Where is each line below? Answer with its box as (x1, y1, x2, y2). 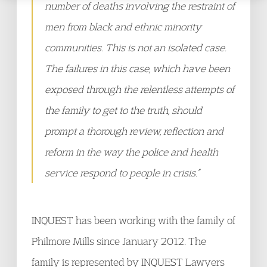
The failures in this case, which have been (45, 62, 230, 74)
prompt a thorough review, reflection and (45, 125, 223, 137)
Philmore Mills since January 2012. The (32, 235, 206, 247)
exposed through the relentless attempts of (45, 83, 234, 95)
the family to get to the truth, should (45, 104, 202, 116)
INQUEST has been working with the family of (32, 214, 235, 226)
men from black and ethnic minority (45, 20, 201, 33)
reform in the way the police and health (45, 145, 218, 158)
